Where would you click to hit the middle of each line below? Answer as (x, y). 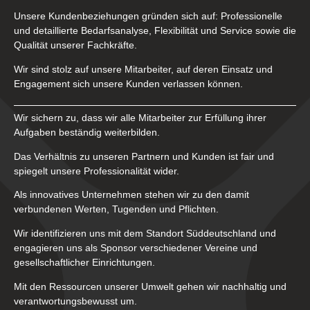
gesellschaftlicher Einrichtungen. (84, 263)
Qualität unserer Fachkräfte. (75, 45)
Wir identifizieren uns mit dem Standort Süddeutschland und (145, 234)
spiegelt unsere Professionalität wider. (97, 171)
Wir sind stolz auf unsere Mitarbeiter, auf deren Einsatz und (143, 69)
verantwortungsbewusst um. (75, 301)
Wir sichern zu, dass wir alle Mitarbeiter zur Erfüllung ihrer (140, 118)
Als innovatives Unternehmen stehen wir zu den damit (131, 195)
